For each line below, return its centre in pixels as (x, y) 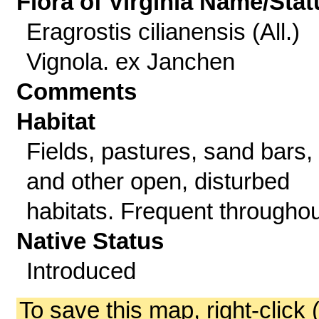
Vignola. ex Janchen (130, 62)
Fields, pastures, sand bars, (169, 151)
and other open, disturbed (158, 181)
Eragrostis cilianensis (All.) (163, 32)
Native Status (90, 241)
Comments (77, 91)
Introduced (81, 271)
